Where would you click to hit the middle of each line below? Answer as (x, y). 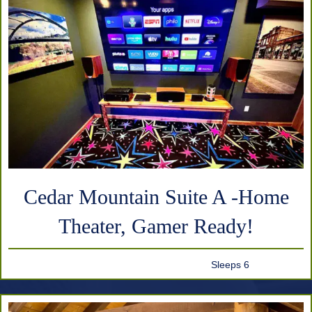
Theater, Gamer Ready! (156, 226)
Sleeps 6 (230, 265)
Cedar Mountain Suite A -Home (156, 197)
